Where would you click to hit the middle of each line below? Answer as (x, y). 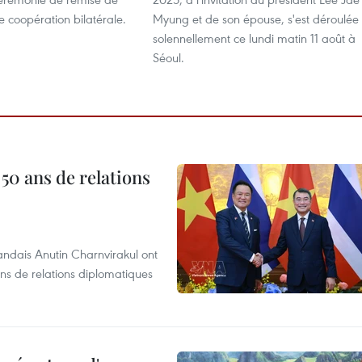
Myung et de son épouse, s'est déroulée (256, 19)
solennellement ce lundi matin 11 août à (254, 38)
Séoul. (168, 57)
